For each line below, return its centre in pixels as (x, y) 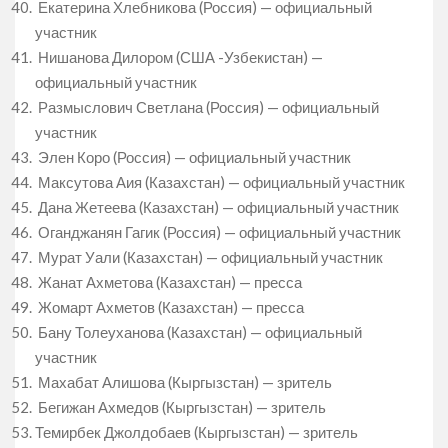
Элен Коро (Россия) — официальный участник (193, 156)
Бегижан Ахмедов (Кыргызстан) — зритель (180, 406)
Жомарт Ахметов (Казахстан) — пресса (169, 306)
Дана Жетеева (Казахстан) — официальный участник (217, 206)
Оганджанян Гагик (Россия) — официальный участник (218, 231)
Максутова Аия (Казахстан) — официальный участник (220, 181)
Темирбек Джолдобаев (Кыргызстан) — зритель (196, 431)
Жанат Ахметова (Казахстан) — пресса (168, 281)
